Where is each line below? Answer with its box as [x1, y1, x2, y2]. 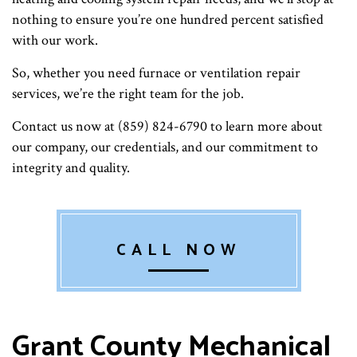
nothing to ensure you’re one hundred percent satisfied [12, 10, 324, 29]
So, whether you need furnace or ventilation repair [12, 64, 300, 83]
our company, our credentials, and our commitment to [12, 138, 318, 157]
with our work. [12, 31, 98, 50]
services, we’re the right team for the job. [12, 84, 244, 104]
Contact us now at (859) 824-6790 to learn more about [12, 117, 323, 136]
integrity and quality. [12, 159, 130, 178]
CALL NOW [116, 237, 241, 265]
